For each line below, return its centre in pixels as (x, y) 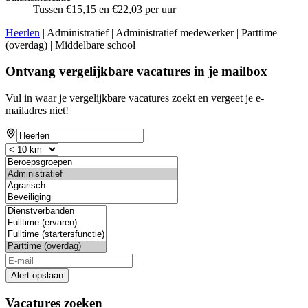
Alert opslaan (37, 275)
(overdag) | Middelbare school (70, 45)
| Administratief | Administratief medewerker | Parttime (158, 32)
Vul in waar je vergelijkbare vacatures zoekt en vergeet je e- (135, 98)
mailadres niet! (37, 110)
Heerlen (23, 32)
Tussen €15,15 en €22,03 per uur (104, 9)
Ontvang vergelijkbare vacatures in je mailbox (136, 71)
